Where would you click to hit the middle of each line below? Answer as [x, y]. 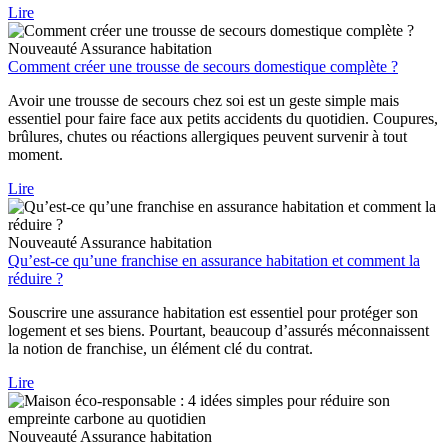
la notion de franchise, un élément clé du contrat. [160, 349]
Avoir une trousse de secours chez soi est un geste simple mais [203, 101]
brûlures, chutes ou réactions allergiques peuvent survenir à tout [207, 137]
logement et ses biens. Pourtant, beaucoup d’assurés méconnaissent [218, 331]
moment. [35, 155]
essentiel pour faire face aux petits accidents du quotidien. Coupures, [223, 119]
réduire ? [35, 279]
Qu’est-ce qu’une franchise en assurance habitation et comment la [214, 261]
